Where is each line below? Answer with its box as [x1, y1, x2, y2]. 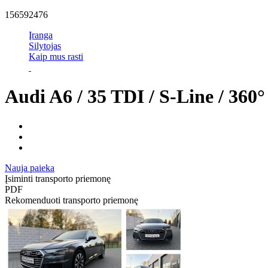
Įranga [29, 29, 53, 40]
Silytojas [29, 40, 61, 51]
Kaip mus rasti [29, 51, 83, 62]
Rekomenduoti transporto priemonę [5, 194, 138, 205]
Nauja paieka [5, 162, 54, 173]
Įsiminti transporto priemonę [5, 173, 111, 184]
